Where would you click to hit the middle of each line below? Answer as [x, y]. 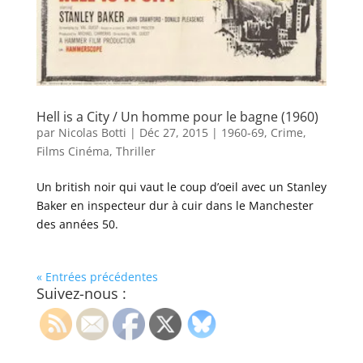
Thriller [135, 152]
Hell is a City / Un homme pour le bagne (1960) [177, 117]
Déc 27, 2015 [173, 133]
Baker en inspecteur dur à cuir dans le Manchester [175, 206]
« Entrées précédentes [97, 277]
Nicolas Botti [92, 133]
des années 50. [77, 224]
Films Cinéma [73, 152]
